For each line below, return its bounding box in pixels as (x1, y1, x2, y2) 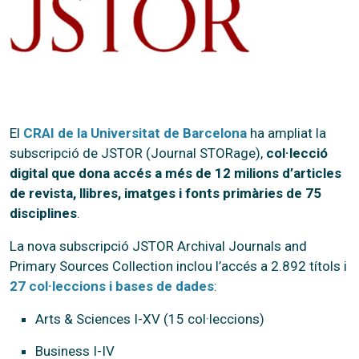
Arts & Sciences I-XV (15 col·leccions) (35, 310, 264, 327)
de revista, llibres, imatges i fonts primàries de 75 (10, 184, 321, 201)
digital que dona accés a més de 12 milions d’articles (10, 164, 341, 181)
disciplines (10, 204, 77, 221)
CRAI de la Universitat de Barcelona (23, 124, 247, 141)
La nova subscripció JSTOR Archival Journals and (10, 237, 307, 254)
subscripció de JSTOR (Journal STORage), (10, 144, 266, 161)
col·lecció (266, 144, 328, 161)
